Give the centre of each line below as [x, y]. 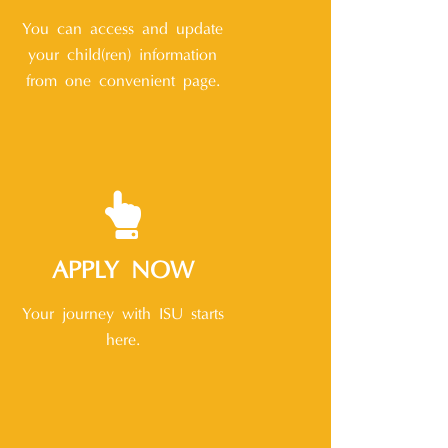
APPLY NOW [122, 272]
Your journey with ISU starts [122, 315]
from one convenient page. [122, 82]
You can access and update [123, 30]
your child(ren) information [123, 56]
